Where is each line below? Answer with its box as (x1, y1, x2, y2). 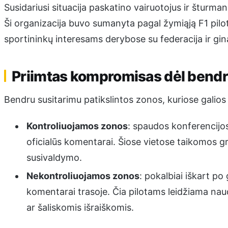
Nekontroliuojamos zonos (26, 170, 139, 182)
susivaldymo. (26, 152, 82, 163)
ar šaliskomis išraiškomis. (26, 202, 134, 213)
